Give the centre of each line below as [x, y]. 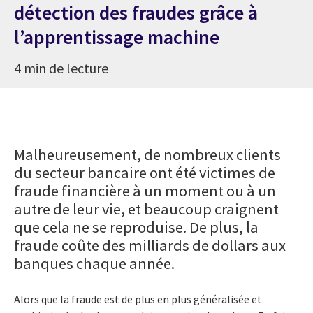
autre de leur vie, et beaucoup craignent [146, 209]
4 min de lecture [61, 68]
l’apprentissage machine [117, 37]
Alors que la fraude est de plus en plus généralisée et [138, 299]
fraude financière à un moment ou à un [145, 190]
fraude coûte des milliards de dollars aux [150, 245]
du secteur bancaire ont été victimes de [145, 172]
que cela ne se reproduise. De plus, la [136, 227]
